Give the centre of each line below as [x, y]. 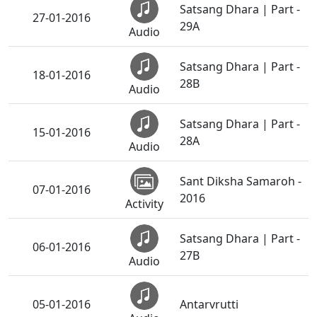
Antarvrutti [209, 305]
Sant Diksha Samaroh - [241, 181]
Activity [144, 204]
